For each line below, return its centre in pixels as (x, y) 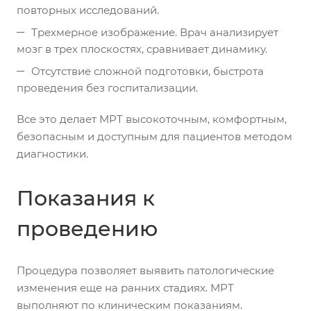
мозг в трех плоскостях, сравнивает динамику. (142, 49)
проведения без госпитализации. (107, 87)
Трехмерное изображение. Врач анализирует (155, 32)
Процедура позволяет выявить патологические (145, 270)
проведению (87, 228)
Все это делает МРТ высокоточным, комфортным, (152, 119)
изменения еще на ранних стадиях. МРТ (125, 287)
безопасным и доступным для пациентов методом (154, 136)
